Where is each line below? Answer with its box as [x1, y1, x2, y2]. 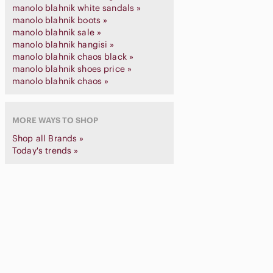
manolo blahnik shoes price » [12, 63, 132, 74]
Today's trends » [12, 145, 79, 156]
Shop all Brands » [12, 133, 84, 144]
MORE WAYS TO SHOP [12, 115, 98, 126]
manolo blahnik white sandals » [12, 2, 141, 13]
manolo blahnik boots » [12, 15, 108, 26]
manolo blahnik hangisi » [12, 39, 115, 50]
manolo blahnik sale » [12, 27, 102, 38]
